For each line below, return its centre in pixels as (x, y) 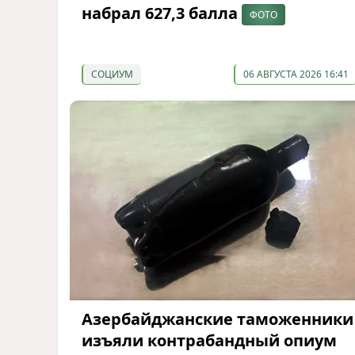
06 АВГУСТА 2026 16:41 (296, 74)
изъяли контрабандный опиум (209, 341)
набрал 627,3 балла (162, 13)
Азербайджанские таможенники (218, 319)
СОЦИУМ (112, 74)
